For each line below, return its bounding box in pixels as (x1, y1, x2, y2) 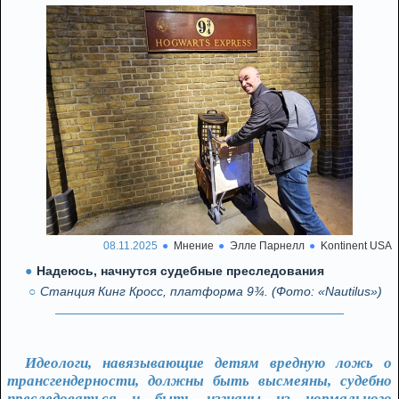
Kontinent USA (321, 240, 392, 252)
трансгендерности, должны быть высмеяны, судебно (7, 372, 392, 389)
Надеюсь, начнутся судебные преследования (37, 264, 324, 278)
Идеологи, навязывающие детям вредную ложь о (25, 354, 392, 371)
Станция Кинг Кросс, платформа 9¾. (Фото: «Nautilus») (40, 284, 382, 298)
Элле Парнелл (230, 240, 305, 252)
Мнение (174, 240, 214, 252)
